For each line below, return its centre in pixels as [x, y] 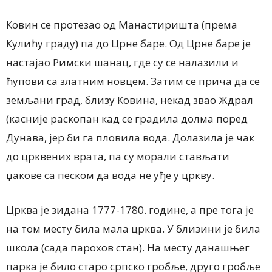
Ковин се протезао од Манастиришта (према [122, 24]
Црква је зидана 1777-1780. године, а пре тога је [130, 209]
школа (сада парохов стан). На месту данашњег [128, 247]
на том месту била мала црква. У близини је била [133, 228]
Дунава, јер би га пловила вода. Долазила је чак [130, 137]
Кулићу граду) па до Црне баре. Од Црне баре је [128, 43]
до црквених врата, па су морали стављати [118, 156]
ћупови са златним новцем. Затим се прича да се [133, 81]
